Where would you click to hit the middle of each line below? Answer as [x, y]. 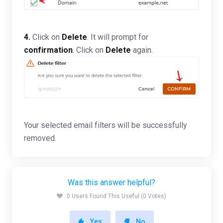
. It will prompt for [118, 37]
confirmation [48, 50]
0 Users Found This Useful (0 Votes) [116, 196]
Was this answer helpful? [111, 183]
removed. [40, 138]
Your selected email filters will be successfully [106, 125]
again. [142, 50]
